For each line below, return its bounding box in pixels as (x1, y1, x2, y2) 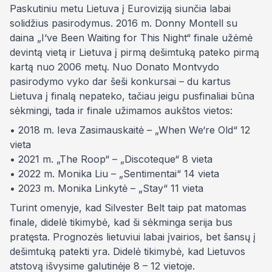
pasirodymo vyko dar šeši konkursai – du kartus (10, 75, 231, 87)
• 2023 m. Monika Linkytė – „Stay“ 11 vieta (10, 182, 203, 194)
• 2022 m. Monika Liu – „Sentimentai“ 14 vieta (10, 168, 219, 180)
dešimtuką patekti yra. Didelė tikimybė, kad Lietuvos (10, 245, 245, 257)
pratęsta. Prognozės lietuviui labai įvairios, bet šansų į (10, 231, 256, 243)
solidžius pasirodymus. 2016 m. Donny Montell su (10, 17, 237, 29)
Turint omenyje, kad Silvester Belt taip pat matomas (10, 202, 246, 214)
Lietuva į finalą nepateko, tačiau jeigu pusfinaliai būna (10, 90, 254, 102)
